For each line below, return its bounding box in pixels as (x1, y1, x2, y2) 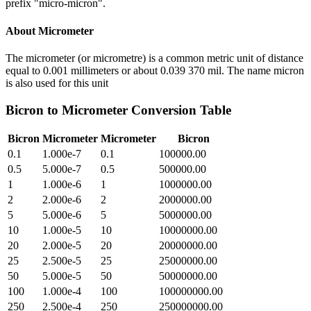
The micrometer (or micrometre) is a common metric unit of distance (6, 51, 303, 64)
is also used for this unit (6, 76, 108, 89)
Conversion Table (128, 102, 231, 117)
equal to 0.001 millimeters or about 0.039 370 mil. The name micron (6, 64, 304, 76)
